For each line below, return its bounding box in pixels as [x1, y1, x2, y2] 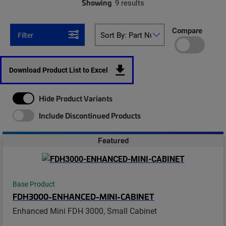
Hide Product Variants [39, 93, 112, 103]
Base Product [13, 179, 55, 189]
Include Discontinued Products [39, 110, 141, 121]
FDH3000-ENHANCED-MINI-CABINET [13, 190, 154, 202]
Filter [18, 30, 33, 40]
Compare [172, 25, 202, 35]
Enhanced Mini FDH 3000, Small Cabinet [13, 205, 157, 216]
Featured [97, 135, 129, 145]
